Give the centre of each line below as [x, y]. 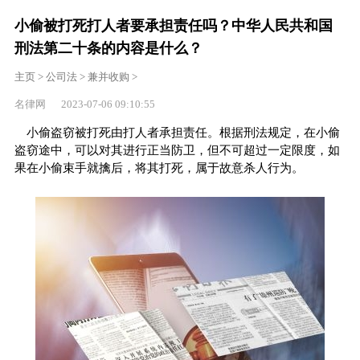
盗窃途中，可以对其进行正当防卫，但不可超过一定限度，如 [177, 150]
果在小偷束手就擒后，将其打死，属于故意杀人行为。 [159, 168]
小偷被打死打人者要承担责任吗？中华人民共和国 [173, 25]
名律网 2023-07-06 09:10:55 [84, 104]
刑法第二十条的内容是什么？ [108, 48]
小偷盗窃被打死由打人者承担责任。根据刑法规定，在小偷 [183, 132]
